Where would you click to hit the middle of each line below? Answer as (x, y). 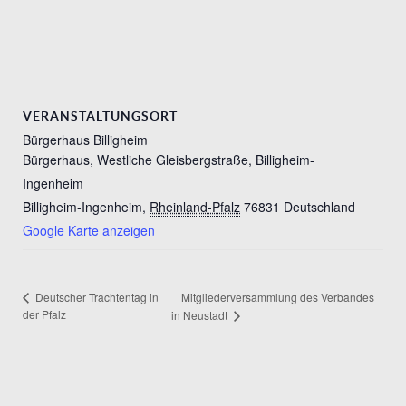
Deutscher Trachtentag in (96, 297)
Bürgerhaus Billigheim (85, 139)
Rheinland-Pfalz (195, 206)
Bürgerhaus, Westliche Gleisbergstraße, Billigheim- (169, 159)
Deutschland (319, 206)
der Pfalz (44, 314)
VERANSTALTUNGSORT (100, 116)
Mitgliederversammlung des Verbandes (277, 296)
